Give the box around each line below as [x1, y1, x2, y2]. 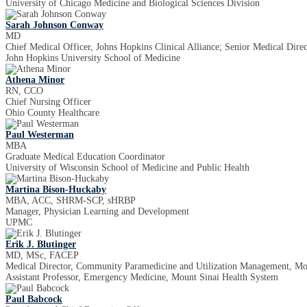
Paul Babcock [5, 294, 62, 304]
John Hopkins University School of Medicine [5, 53, 180, 63]
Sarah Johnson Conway [5, 20, 103, 30]
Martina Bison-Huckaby [5, 184, 106, 195]
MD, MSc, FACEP [5, 250, 79, 260]
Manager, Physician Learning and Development [5, 206, 189, 217]
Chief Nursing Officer [5, 97, 91, 107]
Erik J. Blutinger [5, 239, 76, 249]
